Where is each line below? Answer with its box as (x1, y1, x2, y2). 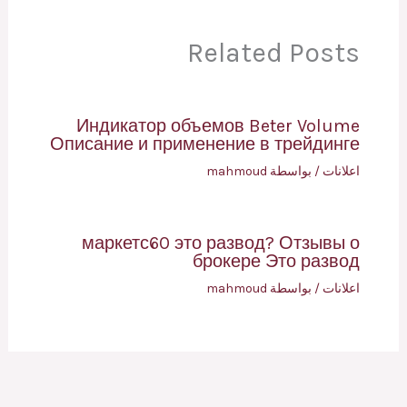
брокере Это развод (193, 250, 361, 272)
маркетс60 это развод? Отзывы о (82, 232, 361, 253)
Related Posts (187, 36, 361, 70)
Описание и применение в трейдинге (50, 133, 361, 154)
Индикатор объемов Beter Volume (76, 114, 361, 136)
